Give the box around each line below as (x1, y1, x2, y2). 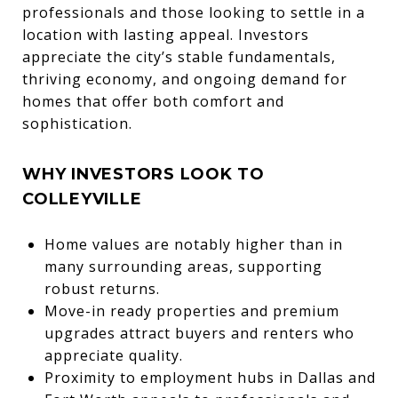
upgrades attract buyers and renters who (44, 322, 354, 343)
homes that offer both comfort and (22, 91, 284, 111)
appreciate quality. (44, 345, 183, 365)
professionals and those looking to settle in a (22, 2, 365, 22)
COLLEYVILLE (22, 188, 142, 209)
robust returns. (44, 278, 160, 298)
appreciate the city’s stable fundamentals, (22, 46, 336, 67)
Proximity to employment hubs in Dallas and (44, 367, 376, 387)
